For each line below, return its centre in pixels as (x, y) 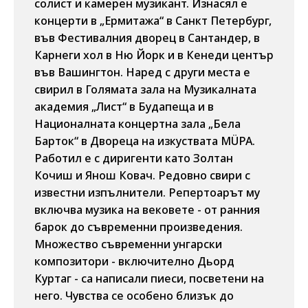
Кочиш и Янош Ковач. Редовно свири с (142, 175)
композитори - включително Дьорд (134, 261)
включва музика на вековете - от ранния (147, 210)
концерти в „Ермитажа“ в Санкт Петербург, (153, 21)
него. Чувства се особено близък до (134, 296)
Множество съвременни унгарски (128, 244)
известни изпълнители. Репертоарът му (147, 192)
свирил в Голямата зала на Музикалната (145, 89)
